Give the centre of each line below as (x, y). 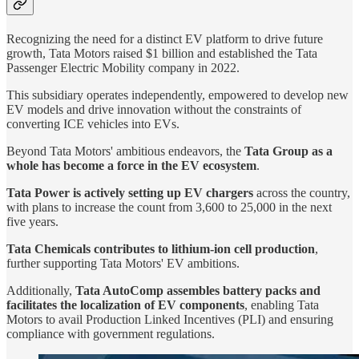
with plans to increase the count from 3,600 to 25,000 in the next (169, 208)
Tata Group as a (287, 151)
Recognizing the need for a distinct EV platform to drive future (165, 39)
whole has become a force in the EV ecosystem (131, 166)
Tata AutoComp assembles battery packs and (198, 291)
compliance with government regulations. (111, 334)
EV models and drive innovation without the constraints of (154, 110)
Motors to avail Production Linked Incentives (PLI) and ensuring (170, 320)
